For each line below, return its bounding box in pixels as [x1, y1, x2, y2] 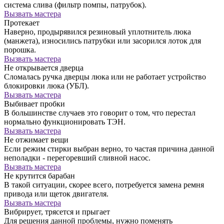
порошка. [4, 45, 36, 54]
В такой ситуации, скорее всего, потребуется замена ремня [4, 180, 204, 189]
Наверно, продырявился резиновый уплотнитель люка [4, 27, 191, 36]
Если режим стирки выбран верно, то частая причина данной [4, 144, 214, 153]
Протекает [4, 18, 39, 27]
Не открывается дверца [4, 63, 83, 72]
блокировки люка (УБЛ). [4, 81, 89, 90]
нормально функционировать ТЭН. [4, 117, 125, 126]
